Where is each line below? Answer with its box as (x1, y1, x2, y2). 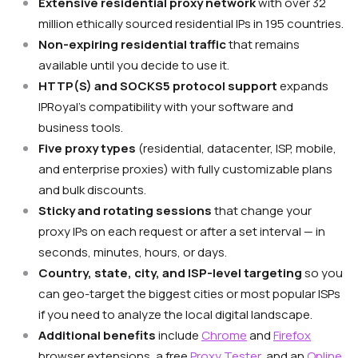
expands (277, 78, 328, 95)
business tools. (38, 119, 123, 137)
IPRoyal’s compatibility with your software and (38, 98, 293, 116)
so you (302, 265, 343, 282)
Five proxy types (38, 140, 136, 157)
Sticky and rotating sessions (38, 202, 212, 220)
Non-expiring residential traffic (38, 36, 226, 54)
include (156, 327, 201, 344)
